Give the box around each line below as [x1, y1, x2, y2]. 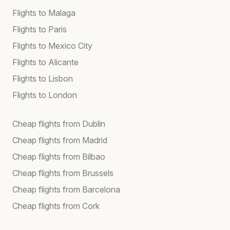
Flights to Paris [12, 24, 67, 34]
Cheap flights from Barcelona [12, 184, 120, 195]
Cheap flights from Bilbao [12, 151, 105, 162]
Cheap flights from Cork [12, 200, 100, 211]
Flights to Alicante [12, 56, 79, 67]
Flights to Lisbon [12, 73, 73, 84]
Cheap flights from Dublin [12, 118, 105, 129]
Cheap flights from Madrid [12, 135, 107, 145]
